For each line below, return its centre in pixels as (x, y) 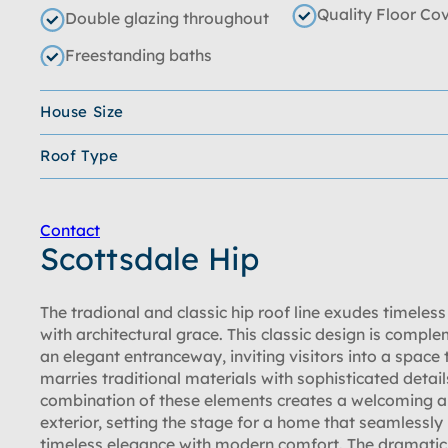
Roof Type (79, 155)
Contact (70, 230)
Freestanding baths (138, 55)
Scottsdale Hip (149, 258)
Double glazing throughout (167, 18)
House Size (82, 111)
